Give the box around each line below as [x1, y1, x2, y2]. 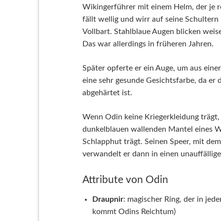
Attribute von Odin [82, 174, 168, 185]
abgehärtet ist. [82, 88, 132, 97]
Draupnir [92, 195, 123, 203]
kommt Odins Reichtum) [92, 207, 176, 216]
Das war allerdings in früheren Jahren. [82, 39, 214, 48]
